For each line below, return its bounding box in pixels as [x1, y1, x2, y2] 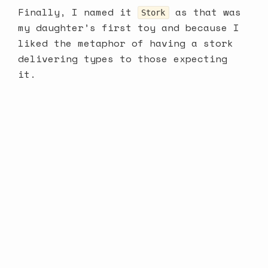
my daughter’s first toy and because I [18, 20, 239, 35]
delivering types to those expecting [18, 51, 227, 66]
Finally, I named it [18, 5, 138, 20]
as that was [169, 5, 241, 20]
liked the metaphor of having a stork [18, 36, 233, 51]
